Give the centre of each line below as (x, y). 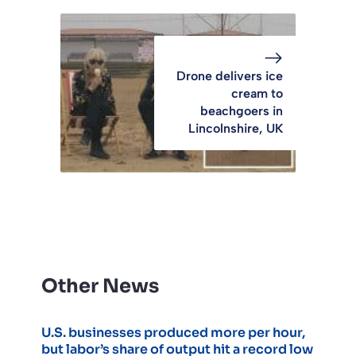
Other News (100, 286)
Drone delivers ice (230, 75)
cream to (257, 93)
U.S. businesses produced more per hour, (173, 332)
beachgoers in (242, 110)
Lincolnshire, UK (236, 128)
